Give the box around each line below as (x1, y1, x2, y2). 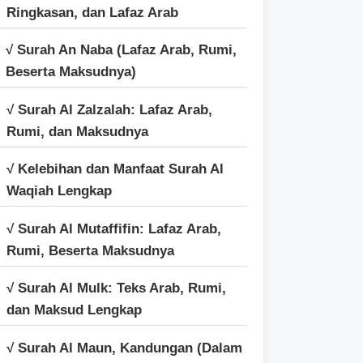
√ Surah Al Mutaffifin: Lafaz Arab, (6, 220, 221, 237)
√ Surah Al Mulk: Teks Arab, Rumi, (6, 280, 226, 296)
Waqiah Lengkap (6, 183, 112, 199)
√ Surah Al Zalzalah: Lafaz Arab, (6, 101, 212, 117)
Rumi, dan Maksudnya (6, 123, 148, 139)
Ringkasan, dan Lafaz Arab (6, 4, 178, 20)
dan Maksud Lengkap (6, 302, 142, 318)
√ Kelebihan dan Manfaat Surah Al (6, 161, 224, 177)
